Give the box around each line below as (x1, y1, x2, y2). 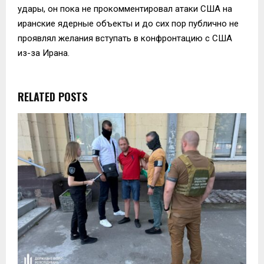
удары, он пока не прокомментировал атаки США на (18, 3, 232, 14)
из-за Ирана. (18, 47, 70, 58)
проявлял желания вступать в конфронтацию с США (18, 32, 232, 44)
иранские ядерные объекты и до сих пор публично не (18, 18, 239, 29)
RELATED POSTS (18, 88, 87, 104)
